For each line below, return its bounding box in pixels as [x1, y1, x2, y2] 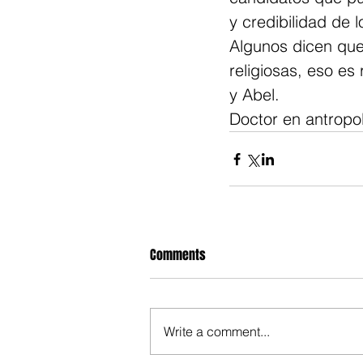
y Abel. [229, 84, 280, 105]
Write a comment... [164, 323, 270, 340]
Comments [150, 246, 206, 264]
